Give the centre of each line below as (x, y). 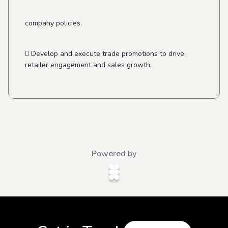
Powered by (114, 154)
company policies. (53, 23)
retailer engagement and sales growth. (88, 65)
